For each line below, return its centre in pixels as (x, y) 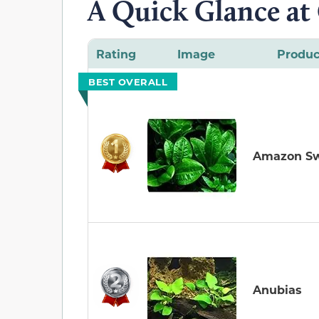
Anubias (277, 290)
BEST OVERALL (128, 82)
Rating (116, 54)
